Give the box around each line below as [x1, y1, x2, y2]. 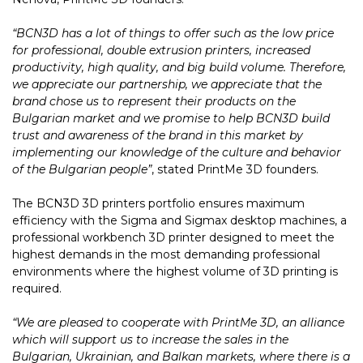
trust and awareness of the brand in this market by [12, 127, 303, 143]
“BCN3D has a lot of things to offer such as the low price [12, 25, 334, 41]
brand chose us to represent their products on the [12, 93, 296, 109]
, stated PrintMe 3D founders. [152, 161, 318, 177]
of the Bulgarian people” [12, 161, 152, 177]
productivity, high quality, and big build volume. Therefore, [12, 59, 346, 75]
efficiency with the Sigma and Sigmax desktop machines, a [12, 212, 347, 228]
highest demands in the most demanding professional [12, 246, 320, 262]
